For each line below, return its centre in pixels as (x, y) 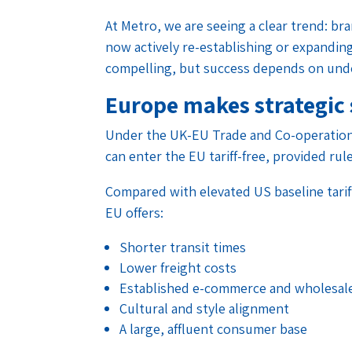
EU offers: (135, 212)
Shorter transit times (183, 247)
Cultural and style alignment (205, 308)
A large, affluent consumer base (214, 328)
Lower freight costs (178, 267)
